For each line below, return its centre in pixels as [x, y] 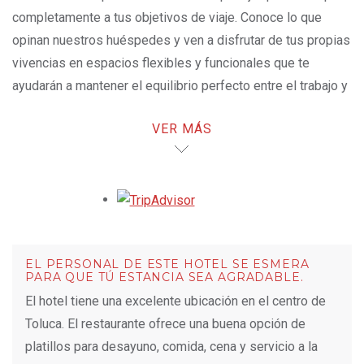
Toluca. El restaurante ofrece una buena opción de [165, 323]
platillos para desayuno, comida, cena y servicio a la [171, 346]
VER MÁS [182, 129]
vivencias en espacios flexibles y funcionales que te [161, 63]
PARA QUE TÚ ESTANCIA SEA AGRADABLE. [165, 277]
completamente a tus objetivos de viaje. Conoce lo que [167, 17]
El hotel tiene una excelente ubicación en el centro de [175, 301]
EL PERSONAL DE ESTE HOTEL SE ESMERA [167, 264]
